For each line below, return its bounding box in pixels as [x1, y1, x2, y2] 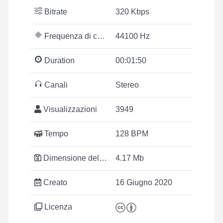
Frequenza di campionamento [42, 32, 97, 40]
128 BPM [115, 129, 148, 138]
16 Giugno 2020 [115, 178, 172, 187]
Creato [41, 178, 67, 187]
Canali [42, 81, 68, 89]
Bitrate [42, 7, 67, 16]
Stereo [115, 81, 139, 89]
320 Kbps [115, 7, 149, 16]
